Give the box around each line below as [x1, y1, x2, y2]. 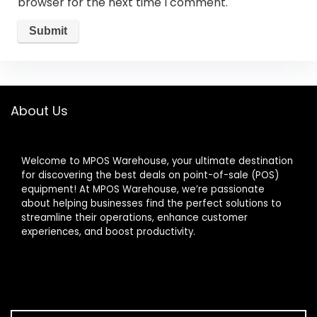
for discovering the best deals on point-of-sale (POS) [21, 168, 279, 182]
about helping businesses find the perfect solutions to [21, 196, 282, 210]
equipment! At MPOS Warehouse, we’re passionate [21, 182, 265, 196]
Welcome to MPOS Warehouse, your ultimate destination [21, 154, 293, 168]
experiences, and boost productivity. [21, 224, 195, 238]
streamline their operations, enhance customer [21, 210, 248, 224]
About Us [11, 101, 68, 120]
